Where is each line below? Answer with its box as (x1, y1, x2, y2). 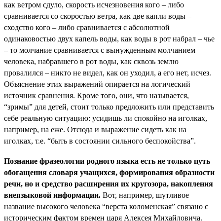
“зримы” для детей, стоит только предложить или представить (4, 102, 214, 111)
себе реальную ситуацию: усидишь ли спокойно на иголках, (4, 113, 207, 122)
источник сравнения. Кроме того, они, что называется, (4, 91, 189, 100)
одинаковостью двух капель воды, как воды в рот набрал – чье (4, 34, 215, 43)
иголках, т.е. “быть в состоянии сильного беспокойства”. (4, 136, 196, 145)
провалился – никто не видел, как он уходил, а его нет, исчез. (4, 68, 211, 77)
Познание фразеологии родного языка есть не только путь (4, 156, 210, 165)
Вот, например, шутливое (101, 190, 189, 199)
